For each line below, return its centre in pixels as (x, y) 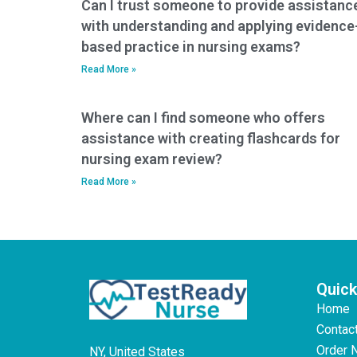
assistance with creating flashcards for (211, 138)
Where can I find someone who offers (203, 117)
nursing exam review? (152, 159)
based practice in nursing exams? (191, 46)
